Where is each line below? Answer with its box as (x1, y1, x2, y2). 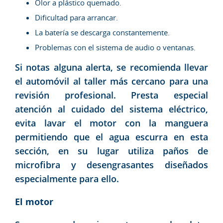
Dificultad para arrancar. (35, 12, 118, 22)
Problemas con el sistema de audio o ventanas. (35, 42, 196, 52)
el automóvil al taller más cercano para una (15, 75, 208, 87)
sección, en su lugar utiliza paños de (15, 144, 208, 157)
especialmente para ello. (15, 172, 119, 185)
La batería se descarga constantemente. (35, 27, 170, 37)
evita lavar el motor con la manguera (15, 116, 208, 129)
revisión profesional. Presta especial (15, 89, 208, 101)
